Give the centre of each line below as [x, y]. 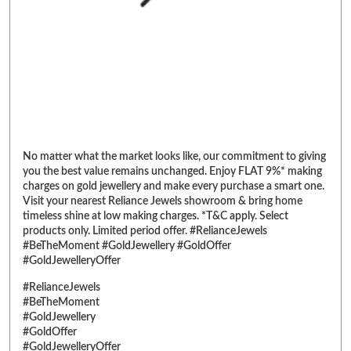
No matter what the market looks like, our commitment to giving [174, 156]
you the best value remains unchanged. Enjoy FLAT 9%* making [172, 171]
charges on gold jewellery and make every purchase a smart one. [174, 186]
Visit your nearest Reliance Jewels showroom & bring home [163, 201]
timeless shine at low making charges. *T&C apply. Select [156, 216]
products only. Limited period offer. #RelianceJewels [145, 231]
